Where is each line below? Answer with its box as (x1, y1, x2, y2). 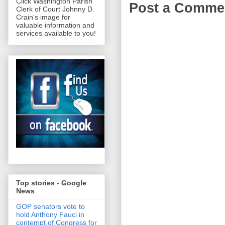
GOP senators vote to (16, 202, 85, 211)
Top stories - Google (16, 179, 86, 187)
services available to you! (16, 29, 96, 37)
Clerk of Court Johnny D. (16, 5, 94, 13)
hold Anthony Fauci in (16, 210, 84, 219)
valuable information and (16, 21, 94, 29)
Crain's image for (16, 13, 70, 21)
